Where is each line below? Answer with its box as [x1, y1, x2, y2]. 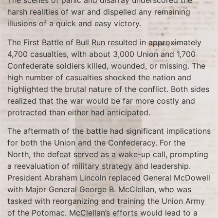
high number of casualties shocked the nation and [7, 72, 191, 82]
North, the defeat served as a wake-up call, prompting [7, 149, 208, 160]
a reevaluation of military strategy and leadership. [7, 161, 191, 171]
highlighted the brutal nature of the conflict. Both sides [7, 84, 209, 94]
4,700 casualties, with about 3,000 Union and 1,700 [7, 49, 196, 59]
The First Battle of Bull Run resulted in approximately [7, 37, 201, 47]
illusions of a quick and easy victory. [7, 18, 141, 29]
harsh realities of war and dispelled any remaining [7, 7, 190, 17]
